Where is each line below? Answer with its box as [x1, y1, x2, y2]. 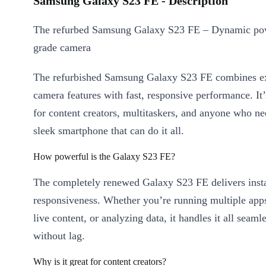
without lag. [33, 230, 85, 242]
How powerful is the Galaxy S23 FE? [33, 151, 175, 162]
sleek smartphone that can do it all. [33, 125, 184, 137]
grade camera [33, 42, 91, 54]
